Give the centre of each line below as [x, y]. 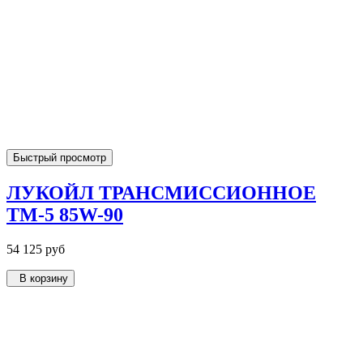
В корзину [41, 278]
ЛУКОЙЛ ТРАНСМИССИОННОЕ [161, 193]
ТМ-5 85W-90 [65, 215]
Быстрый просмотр [60, 158]
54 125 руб [36, 249]
